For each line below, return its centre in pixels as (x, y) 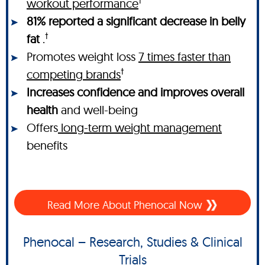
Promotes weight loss (83, 57)
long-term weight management (140, 128)
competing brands (74, 75)
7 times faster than (185, 57)
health (44, 110)
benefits (47, 146)
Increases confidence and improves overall (135, 92)
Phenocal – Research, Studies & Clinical (132, 242)
